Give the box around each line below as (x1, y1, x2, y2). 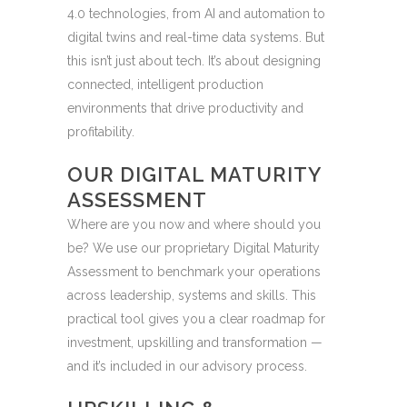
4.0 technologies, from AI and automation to (67, 6, 325, 21)
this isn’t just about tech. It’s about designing (67, 54, 321, 68)
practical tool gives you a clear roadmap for (67, 312, 325, 326)
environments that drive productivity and (67, 101, 303, 115)
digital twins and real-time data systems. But (67, 30, 324, 45)
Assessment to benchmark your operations (67, 264, 321, 279)
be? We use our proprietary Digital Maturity (67, 241, 320, 255)
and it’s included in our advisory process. (67, 359, 307, 373)
